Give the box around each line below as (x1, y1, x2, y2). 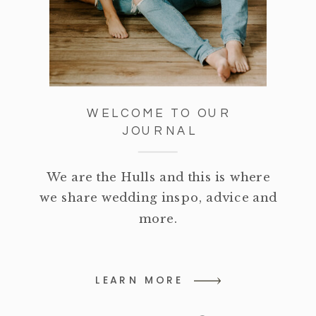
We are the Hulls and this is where (47, 169, 271, 185)
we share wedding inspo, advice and (39, 190, 277, 205)
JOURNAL (121, 125, 197, 138)
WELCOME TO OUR (87, 107, 232, 121)
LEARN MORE (95, 273, 183, 288)
